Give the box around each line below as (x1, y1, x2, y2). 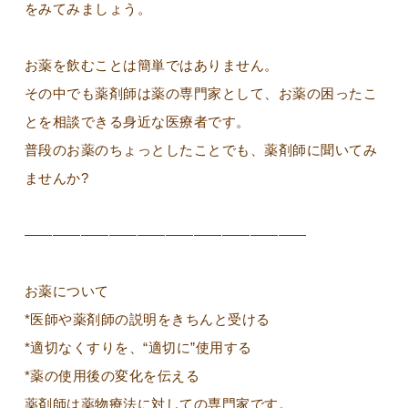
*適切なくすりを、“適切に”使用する (24, 339, 252, 355)
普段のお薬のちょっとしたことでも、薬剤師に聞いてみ (24, 141, 378, 158)
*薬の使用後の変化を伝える (24, 367, 200, 383)
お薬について (24, 282, 109, 299)
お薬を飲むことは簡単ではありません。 (24, 56, 279, 73)
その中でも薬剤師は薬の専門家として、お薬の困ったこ (24, 85, 378, 101)
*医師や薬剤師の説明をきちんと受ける (24, 311, 270, 327)
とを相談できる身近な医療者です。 (24, 113, 250, 129)
